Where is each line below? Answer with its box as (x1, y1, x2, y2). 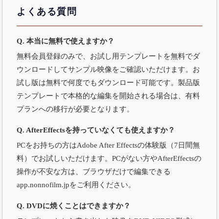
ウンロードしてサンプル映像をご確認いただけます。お (17, 65, 200, 73)
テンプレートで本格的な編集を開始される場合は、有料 (17, 91, 200, 100)
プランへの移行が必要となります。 (17, 104, 134, 113)
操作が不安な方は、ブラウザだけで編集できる (17, 167, 171, 175)
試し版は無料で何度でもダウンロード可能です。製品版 (17, 78, 200, 87)
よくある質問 (17, 4, 77, 18)
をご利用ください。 (69, 180, 136, 189)
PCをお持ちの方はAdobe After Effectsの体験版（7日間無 (17, 140, 200, 149)
